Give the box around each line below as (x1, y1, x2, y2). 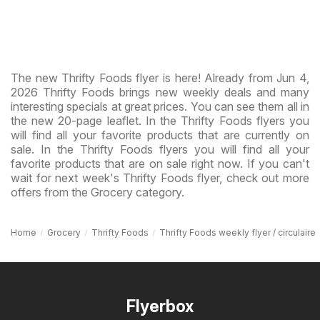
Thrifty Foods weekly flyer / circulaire (159, 226, 316, 238)
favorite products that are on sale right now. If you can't (11, 156, 309, 171)
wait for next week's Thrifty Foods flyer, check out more (11, 170, 309, 185)
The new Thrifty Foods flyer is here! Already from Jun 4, (11, 70, 309, 85)
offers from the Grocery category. (11, 184, 184, 199)
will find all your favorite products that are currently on (11, 127, 309, 142)
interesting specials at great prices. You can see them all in (11, 99, 309, 114)
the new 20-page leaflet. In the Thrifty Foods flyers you (11, 113, 309, 128)
